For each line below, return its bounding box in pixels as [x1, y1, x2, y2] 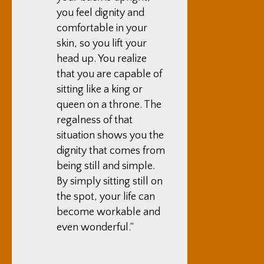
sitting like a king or [57, 84, 143, 95]
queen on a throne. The [57, 99, 161, 111]
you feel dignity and [57, 7, 144, 19]
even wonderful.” [57, 222, 134, 233]
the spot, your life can [57, 191, 155, 203]
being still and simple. [57, 160, 155, 172]
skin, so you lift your [57, 38, 147, 49]
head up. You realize [57, 53, 147, 65]
